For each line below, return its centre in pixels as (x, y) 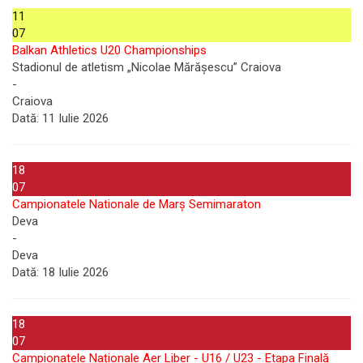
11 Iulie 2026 (74, 118)
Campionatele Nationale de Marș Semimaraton (137, 204)
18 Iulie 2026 (74, 272)
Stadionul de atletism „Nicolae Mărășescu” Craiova (147, 67)
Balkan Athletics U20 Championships (109, 50)
